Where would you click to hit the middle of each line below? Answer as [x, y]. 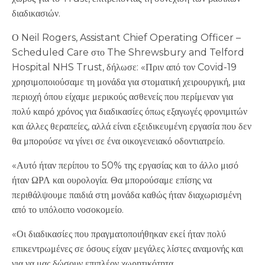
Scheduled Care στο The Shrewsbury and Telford [128, 52]
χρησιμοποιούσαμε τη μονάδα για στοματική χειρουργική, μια [128, 82]
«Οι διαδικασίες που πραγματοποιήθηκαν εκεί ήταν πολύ [119, 234]
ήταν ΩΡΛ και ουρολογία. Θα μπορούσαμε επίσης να [112, 180]
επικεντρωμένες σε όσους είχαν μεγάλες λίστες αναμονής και [127, 249]
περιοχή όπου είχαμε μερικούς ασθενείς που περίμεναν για [122, 97]
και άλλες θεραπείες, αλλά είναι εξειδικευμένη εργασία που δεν [132, 126]
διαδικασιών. [36, 13]
